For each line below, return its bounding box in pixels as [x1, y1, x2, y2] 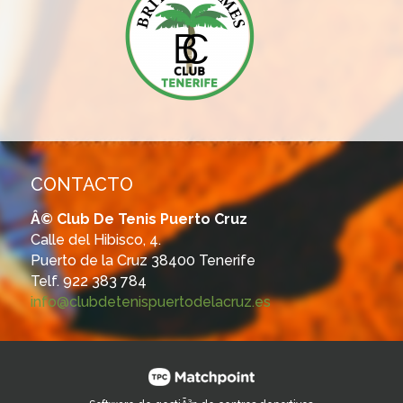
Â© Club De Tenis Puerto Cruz [30, 210, 247, 228]
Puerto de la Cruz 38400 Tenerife [30, 251, 255, 269]
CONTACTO [30, 173, 133, 195]
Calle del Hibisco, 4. [30, 230, 161, 248]
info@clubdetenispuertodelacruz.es [30, 292, 271, 310]
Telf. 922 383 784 [30, 272, 147, 290]
